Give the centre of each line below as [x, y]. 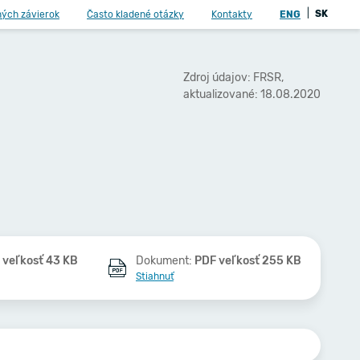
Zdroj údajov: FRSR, [233, 77]
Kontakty [232, 14]
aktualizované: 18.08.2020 [252, 94]
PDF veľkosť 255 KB [247, 261]
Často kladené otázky [135, 14]
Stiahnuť [154, 276]
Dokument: [165, 261]
